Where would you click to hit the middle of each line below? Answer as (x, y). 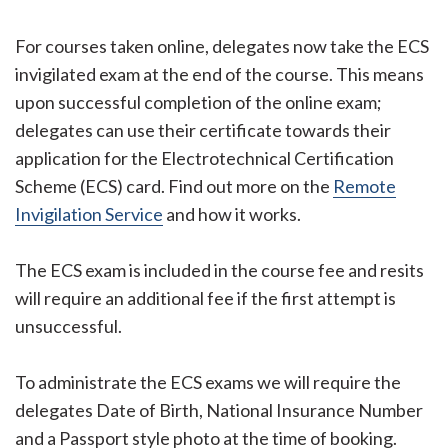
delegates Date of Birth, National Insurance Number (219, 410)
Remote (364, 186)
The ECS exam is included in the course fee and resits (219, 270)
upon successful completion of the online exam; (198, 102)
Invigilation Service (89, 214)
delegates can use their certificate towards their (203, 130)
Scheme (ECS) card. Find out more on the (174, 186)
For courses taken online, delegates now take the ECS (222, 46)
